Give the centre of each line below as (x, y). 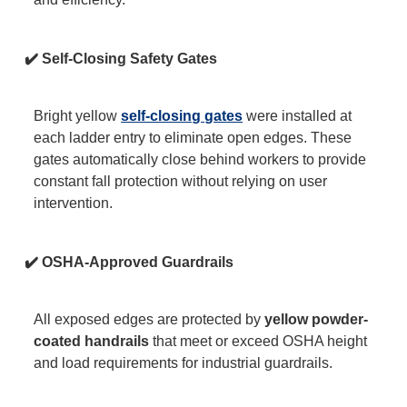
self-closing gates (182, 116)
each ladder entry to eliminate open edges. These (193, 138)
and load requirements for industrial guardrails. (184, 363)
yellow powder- (317, 320)
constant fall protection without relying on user (181, 182)
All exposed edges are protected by (149, 320)
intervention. (74, 203)
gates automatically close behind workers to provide (200, 160)
